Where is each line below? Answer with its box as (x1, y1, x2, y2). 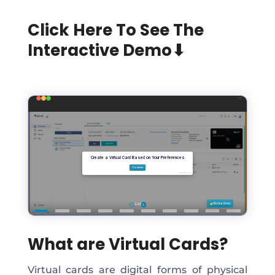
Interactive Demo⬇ (27, 39, 185, 62)
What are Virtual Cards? (27, 233, 228, 255)
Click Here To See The (27, 19, 204, 42)
